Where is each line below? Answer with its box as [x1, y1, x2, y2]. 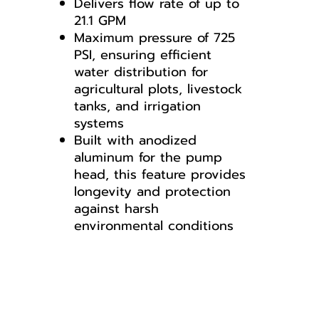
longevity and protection [74, 182, 231, 202]
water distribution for [74, 62, 208, 82]
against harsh [74, 199, 159, 219]
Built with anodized [74, 130, 197, 150]
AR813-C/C [60, 233, 127, 253]
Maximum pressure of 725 [74, 28, 235, 48]
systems [74, 113, 124, 133]
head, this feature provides [74, 164, 246, 184]
